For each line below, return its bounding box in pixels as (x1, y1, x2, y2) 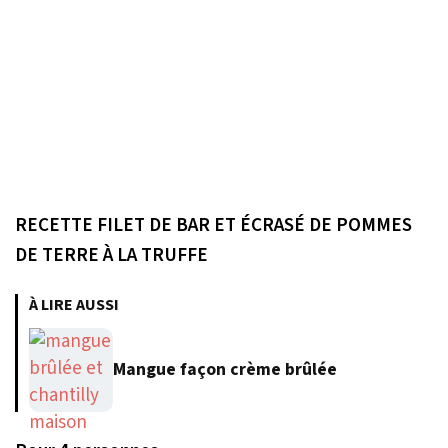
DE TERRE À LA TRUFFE (15, 240, 208, 269)
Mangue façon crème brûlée (113, 357, 337, 383)
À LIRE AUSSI (29, 293, 119, 316)
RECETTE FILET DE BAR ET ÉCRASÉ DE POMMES (15, 210, 412, 239)
